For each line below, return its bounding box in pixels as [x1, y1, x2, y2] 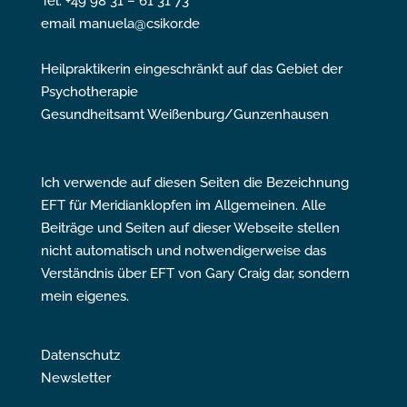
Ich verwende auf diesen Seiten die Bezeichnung [40, 174, 349, 191]
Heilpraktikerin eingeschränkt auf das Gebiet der [40, 60, 342, 77]
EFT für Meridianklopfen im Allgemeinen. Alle [40, 196, 326, 213]
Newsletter [40, 369, 111, 386]
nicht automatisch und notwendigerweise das [40, 242, 326, 259]
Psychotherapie [40, 83, 138, 100]
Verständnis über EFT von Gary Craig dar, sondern [40, 264, 350, 282]
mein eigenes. [40, 287, 129, 304]
